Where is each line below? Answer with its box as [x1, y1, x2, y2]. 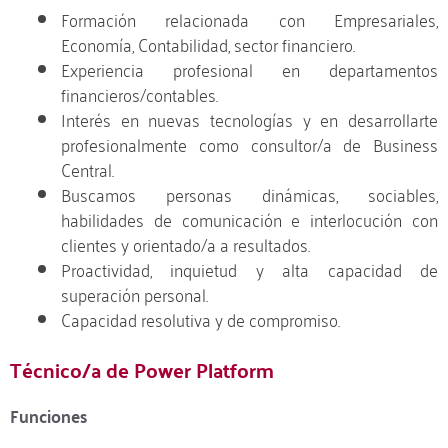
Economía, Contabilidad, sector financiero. [61, 27, 355, 59]
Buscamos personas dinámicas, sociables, [61, 177, 438, 209]
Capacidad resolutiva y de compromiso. [61, 302, 340, 334]
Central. [61, 152, 114, 184]
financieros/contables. [61, 77, 218, 109]
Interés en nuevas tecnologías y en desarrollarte [61, 102, 438, 134]
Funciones [10, 399, 87, 432]
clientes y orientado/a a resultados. [61, 227, 310, 259]
